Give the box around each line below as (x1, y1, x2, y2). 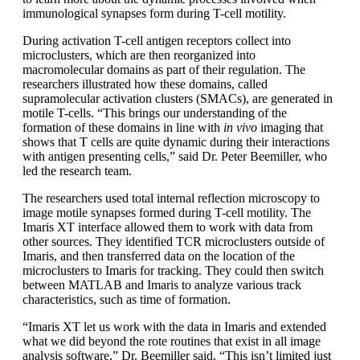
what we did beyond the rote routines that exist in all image (22, 333, 321, 348)
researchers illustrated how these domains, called (22, 76, 268, 91)
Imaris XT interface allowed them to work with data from (22, 219, 313, 234)
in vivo (223, 120, 257, 134)
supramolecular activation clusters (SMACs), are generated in (22, 91, 333, 105)
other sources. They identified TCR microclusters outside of (22, 234, 325, 248)
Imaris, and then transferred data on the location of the (22, 248, 295, 263)
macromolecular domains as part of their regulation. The (22, 62, 305, 76)
